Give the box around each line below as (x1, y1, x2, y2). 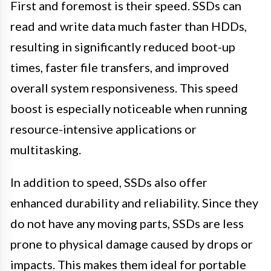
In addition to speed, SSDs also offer (10, 175, 207, 190)
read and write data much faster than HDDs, (10, 19, 247, 34)
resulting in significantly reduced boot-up (10, 39, 235, 54)
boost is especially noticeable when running (10, 101, 247, 116)
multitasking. (10, 142, 81, 157)
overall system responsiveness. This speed (10, 80, 238, 96)
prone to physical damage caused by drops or (10, 237, 253, 252)
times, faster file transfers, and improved (10, 60, 229, 75)
